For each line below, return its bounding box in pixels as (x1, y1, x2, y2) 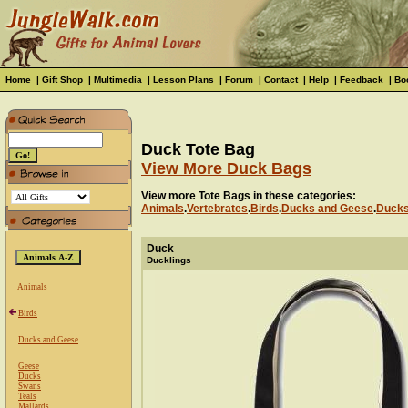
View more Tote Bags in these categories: (141, 189, 356, 203)
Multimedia (94, 75, 142, 85)
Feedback (340, 75, 383, 85)
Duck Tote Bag (141, 140, 255, 159)
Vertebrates (187, 202, 248, 216)
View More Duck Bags (141, 159, 311, 178)
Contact (264, 75, 298, 85)
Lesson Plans (153, 75, 214, 85)
